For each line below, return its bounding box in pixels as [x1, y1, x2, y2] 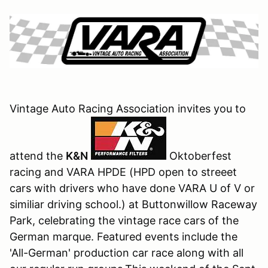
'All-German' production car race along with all [10, 246, 243, 259]
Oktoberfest [166, 150, 232, 162]
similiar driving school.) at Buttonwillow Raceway [10, 198, 257, 211]
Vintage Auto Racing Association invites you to [10, 102, 246, 115]
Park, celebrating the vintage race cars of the [10, 214, 239, 227]
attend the [10, 150, 66, 162]
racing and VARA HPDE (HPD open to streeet [10, 166, 237, 178]
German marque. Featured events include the [10, 230, 237, 243]
